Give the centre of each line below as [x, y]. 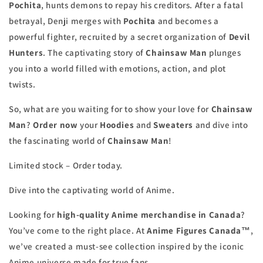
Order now [55, 125]
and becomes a [187, 21]
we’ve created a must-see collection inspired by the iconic [127, 247]
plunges [224, 53]
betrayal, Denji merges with [66, 21]
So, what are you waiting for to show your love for [110, 109]
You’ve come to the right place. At [78, 231]
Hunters [26, 53]
